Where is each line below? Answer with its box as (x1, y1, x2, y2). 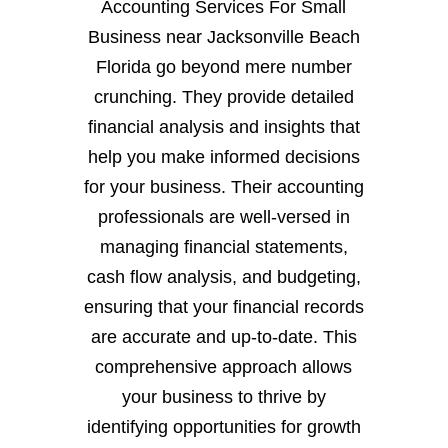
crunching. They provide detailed (93, 87, 354, 108)
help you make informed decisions (87, 147, 360, 168)
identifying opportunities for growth (86, 417, 361, 438)
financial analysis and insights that (87, 117, 360, 138)
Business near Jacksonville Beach (87, 27, 360, 48)
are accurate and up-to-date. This (90, 327, 357, 348)
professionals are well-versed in (97, 207, 350, 228)
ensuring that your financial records (83, 297, 364, 318)
